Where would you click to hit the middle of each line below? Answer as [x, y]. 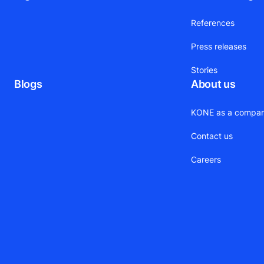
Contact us [212, 136]
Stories [204, 70]
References [213, 23]
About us [213, 84]
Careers [206, 160]
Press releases [219, 47]
